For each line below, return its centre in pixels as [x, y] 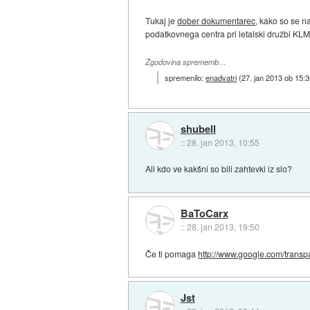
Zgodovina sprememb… [186, 62]
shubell [198, 128]
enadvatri [221, 78]
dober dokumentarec [217, 20]
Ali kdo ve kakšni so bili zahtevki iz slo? [219, 169]
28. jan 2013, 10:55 [223, 142]
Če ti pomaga [172, 253]
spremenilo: [185, 78]
